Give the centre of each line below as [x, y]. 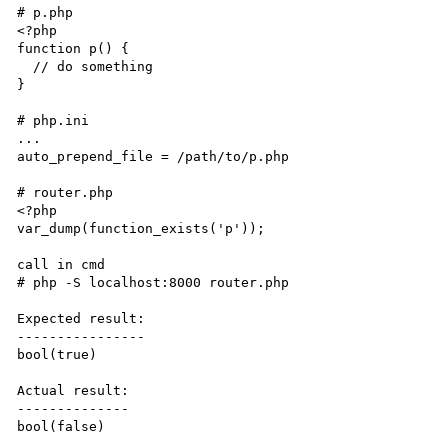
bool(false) [61, 426]
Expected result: [81, 318]
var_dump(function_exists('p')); [141, 228]
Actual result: [73, 390]
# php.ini [53, 120]
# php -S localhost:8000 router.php [153, 282]
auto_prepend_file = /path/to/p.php [153, 156]
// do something [25, 66]
